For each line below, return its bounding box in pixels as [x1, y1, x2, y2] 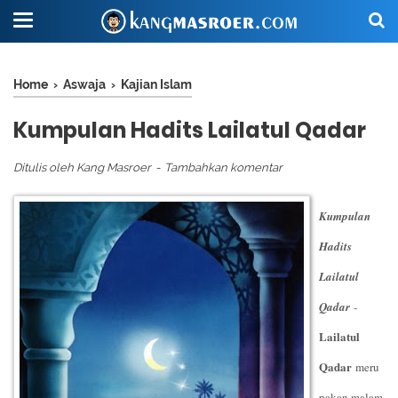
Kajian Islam [121, 76, 192, 92]
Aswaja [63, 76, 106, 92]
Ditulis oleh [13, 161, 76, 174]
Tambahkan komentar [164, 161, 283, 174]
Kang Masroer [76, 161, 151, 174]
